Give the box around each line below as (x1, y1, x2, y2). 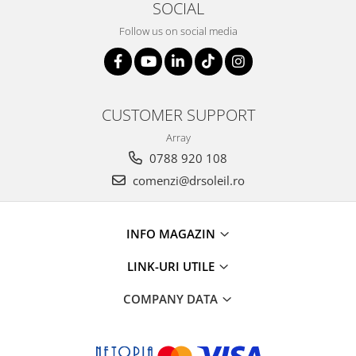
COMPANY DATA (123, 291, 221, 307)
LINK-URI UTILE (126, 258, 218, 274)
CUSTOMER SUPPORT (101, 103, 255, 126)
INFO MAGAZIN (126, 226, 219, 242)
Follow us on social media (118, 24, 238, 38)
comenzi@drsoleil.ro (129, 172, 245, 188)
